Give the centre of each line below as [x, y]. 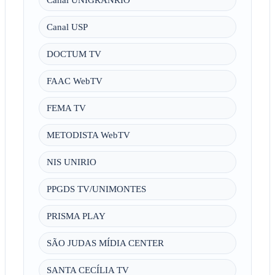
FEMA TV [66, 108]
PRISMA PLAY [76, 216]
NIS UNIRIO [71, 162]
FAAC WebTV [74, 81]
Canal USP [67, 27]
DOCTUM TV [74, 54]
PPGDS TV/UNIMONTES [96, 189]
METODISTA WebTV [88, 135]
